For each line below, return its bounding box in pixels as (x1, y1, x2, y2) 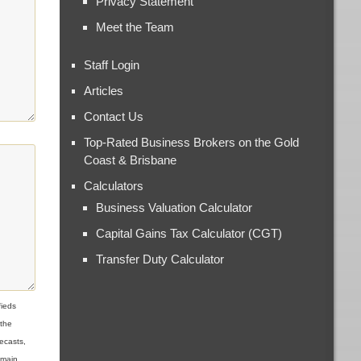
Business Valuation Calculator (96, 200, 253, 214)
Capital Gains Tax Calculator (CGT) (96, 226, 283, 240)
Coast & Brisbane (84, 152, 177, 167)
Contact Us (84, 109, 144, 123)
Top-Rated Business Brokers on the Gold (84, 135, 300, 149)
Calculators (84, 178, 144, 193)
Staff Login (84, 57, 140, 72)
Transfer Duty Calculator (96, 251, 225, 266)
